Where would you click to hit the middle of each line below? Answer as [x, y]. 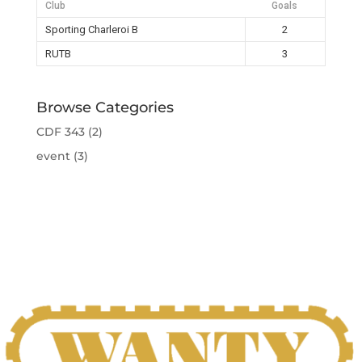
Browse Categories [105, 107]
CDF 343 [60, 131]
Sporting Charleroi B [91, 29]
